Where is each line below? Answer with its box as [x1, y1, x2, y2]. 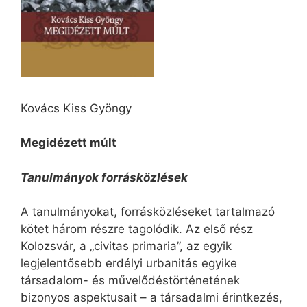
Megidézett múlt [21, 136, 116, 150]
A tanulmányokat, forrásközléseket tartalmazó [21, 205, 275, 219]
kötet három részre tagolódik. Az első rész [21, 222, 253, 236]
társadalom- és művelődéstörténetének [21, 273, 240, 288]
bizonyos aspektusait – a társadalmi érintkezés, [21, 291, 282, 305]
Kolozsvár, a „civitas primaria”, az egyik [21, 239, 232, 254]
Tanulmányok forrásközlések [21, 170, 188, 184]
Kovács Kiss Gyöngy [21, 101, 132, 115]
